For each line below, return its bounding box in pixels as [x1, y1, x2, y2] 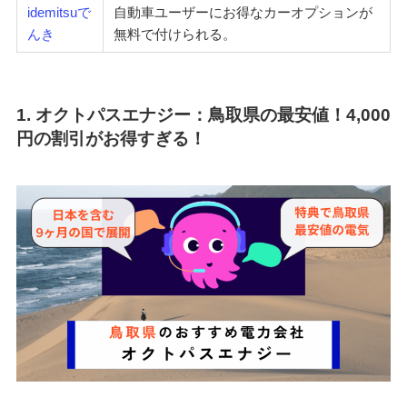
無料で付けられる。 [114, 26, 237, 43]
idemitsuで [27, 5, 92, 21]
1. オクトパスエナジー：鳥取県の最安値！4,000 [15, 105, 391, 125]
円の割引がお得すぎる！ [15, 129, 206, 149]
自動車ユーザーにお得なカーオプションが [114, 5, 373, 21]
